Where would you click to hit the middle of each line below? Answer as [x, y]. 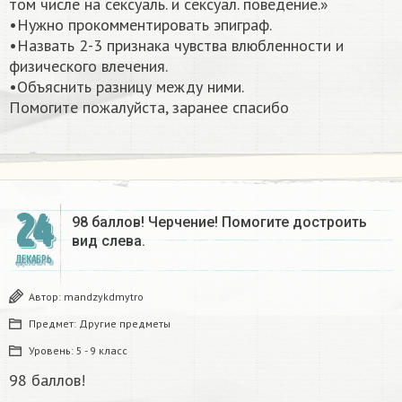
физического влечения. [88, 66]
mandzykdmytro [104, 296]
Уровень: [52, 350]
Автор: [46, 296]
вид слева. [109, 240]
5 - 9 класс [102, 350]
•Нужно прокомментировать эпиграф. [140, 24]
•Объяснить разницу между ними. [127, 86]
